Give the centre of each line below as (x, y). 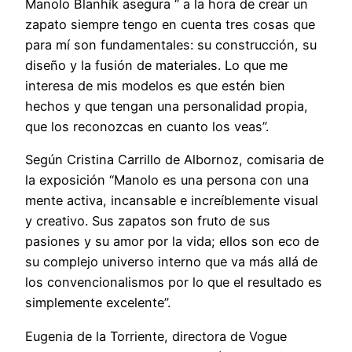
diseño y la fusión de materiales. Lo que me (156, 66)
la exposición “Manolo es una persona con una (167, 180)
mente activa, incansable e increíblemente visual (172, 201)
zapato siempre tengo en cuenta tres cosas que (170, 25)
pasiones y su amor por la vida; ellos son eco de (172, 242)
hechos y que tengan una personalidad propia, (167, 106)
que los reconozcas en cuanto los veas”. (147, 127)
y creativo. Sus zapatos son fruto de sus (148, 221)
